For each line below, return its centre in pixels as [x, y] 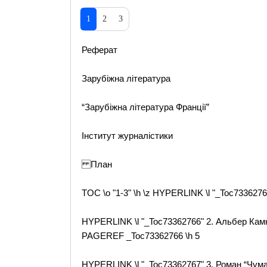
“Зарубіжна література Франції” [145, 107]
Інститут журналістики [127, 136]
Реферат [99, 50]
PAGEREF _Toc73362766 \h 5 [140, 236]
